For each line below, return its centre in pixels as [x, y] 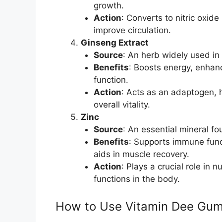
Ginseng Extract [115, 42]
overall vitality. [122, 104]
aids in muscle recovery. [141, 154]
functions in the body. [137, 179]
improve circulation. [132, 30]
